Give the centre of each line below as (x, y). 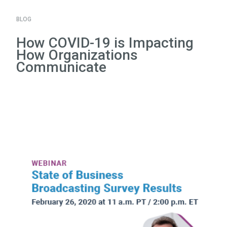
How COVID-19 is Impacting (105, 43)
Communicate (61, 67)
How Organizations (77, 55)
